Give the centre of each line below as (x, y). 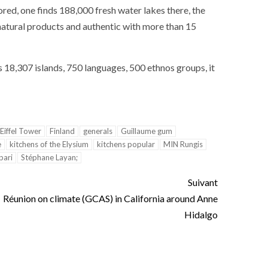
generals (98, 131)
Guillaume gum (147, 131)
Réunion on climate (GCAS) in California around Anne (110, 199)
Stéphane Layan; (49, 158)
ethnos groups (176, 68)
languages (105, 68)
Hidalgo (201, 215)
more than (163, 26)
